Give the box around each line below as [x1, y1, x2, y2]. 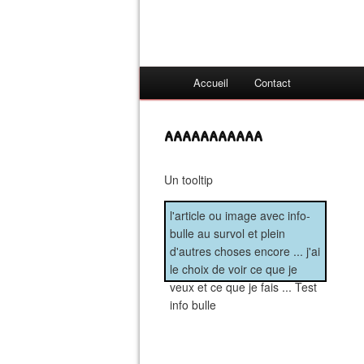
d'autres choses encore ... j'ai [170, 243, 320, 259]
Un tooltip [164, 171, 213, 188]
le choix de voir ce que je [170, 261, 297, 277]
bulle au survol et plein [170, 225, 285, 241]
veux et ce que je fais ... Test [170, 279, 317, 295]
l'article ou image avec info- [170, 207, 310, 223]
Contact [254, 75, 291, 90]
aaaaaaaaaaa [164, 119, 262, 148]
